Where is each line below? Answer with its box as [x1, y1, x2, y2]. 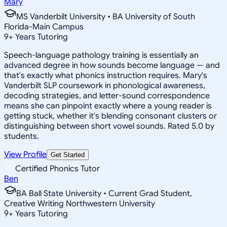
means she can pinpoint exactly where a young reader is [4, 100, 212, 111]
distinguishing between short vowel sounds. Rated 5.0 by [4, 121, 214, 131]
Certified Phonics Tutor [15, 163, 100, 174]
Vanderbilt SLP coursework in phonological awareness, [4, 80, 205, 91]
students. [4, 131, 39, 141]
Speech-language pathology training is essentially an [4, 50, 199, 60]
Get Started [51, 150, 85, 159]
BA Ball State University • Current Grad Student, [16, 188, 192, 199]
